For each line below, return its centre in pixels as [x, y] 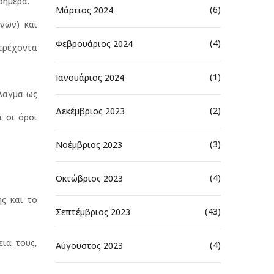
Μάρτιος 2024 [84, 10]
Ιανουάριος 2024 [90, 77]
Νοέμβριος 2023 [89, 144]
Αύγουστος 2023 [89, 245]
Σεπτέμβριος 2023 [93, 212]
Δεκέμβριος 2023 [90, 111]
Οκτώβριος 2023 [89, 178]
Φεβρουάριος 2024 [94, 43]
